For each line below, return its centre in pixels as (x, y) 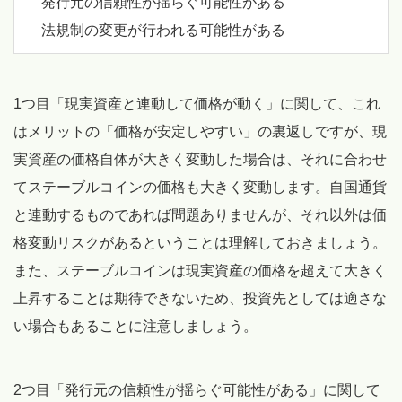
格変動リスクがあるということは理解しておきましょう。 (200, 242)
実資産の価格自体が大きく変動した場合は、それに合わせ (200, 159)
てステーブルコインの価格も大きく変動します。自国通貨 (200, 187)
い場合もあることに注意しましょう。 (135, 326)
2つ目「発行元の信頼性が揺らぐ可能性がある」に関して (197, 389)
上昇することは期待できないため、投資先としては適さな (200, 298)
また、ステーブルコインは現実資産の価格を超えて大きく (200, 270)
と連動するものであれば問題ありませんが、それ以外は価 (200, 214)
